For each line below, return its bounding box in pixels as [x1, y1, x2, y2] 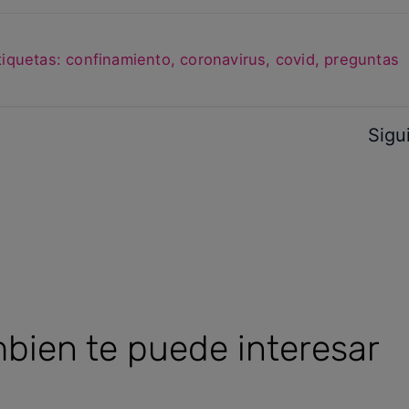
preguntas [324, 50, 400, 68]
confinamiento [66, 50, 171, 68]
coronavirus [180, 50, 267, 68]
